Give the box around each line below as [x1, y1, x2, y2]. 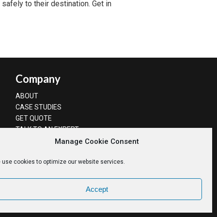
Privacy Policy [88, 195, 125, 201]
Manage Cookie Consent [55, 137, 139, 146]
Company [15, 72, 61, 85]
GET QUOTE [15, 114, 52, 122]
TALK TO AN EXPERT [15, 125, 79, 133]
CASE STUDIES [15, 103, 62, 111]
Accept [86, 185, 108, 193]
